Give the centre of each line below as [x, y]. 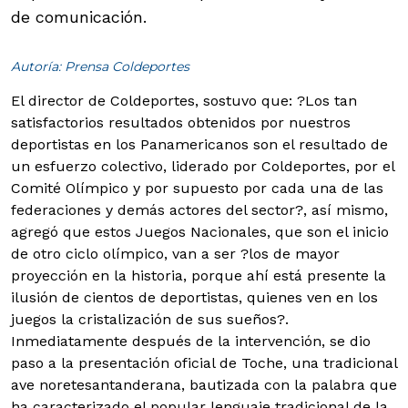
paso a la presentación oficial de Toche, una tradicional [204, 363]
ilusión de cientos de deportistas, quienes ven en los [194, 297]
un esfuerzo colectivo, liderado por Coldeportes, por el [203, 166]
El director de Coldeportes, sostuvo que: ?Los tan [184, 101]
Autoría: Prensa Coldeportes [100, 66]
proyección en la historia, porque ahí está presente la [199, 275]
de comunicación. [79, 17]
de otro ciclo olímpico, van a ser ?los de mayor [175, 254]
